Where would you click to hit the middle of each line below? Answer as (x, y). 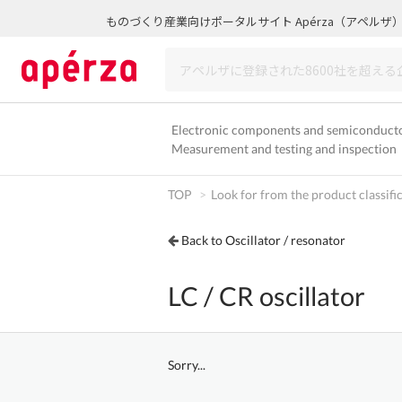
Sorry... (187, 365)
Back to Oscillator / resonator (263, 240)
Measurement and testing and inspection (284, 149)
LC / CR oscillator (267, 296)
